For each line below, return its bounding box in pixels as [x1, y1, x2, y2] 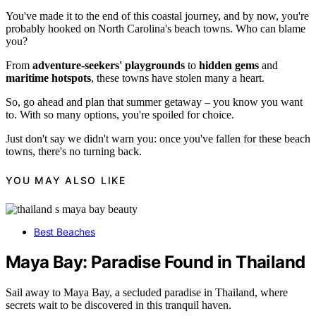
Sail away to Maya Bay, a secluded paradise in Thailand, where [6, 286, 288, 298]
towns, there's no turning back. [6, 145, 142, 158]
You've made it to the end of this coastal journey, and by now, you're [6, 10, 309, 23]
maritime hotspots [6, 72, 91, 85]
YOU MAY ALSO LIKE [6, 174, 126, 187]
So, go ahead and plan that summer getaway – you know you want [6, 96, 303, 109]
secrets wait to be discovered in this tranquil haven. [6, 298, 231, 311]
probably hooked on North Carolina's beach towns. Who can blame [6, 23, 305, 35]
